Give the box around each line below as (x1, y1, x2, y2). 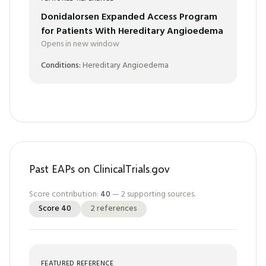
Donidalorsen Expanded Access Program (41, 9, 217, 25)
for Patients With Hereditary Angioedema (41, 24, 223, 39)
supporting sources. (125, 188, 195, 201)
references (95, 202, 137, 216)
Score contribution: (29, 188, 100, 201)
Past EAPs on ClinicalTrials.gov (29, 162, 170, 175)
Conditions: (41, 59, 81, 72)
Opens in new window (41, 37, 119, 51)
